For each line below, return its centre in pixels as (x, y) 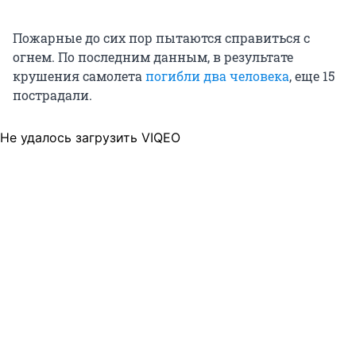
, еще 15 (312, 75)
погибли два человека (217, 75)
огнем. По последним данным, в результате (153, 56)
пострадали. (52, 95)
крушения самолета (79, 75)
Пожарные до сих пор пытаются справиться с (161, 37)
